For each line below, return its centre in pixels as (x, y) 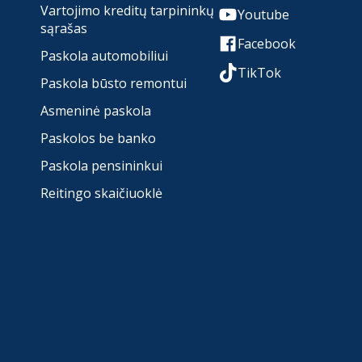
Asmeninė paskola (95, 111)
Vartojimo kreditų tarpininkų (127, 11)
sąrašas (63, 29)
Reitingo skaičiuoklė (101, 194)
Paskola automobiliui (104, 56)
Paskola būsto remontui (113, 84)
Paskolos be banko (98, 139)
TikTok (260, 73)
